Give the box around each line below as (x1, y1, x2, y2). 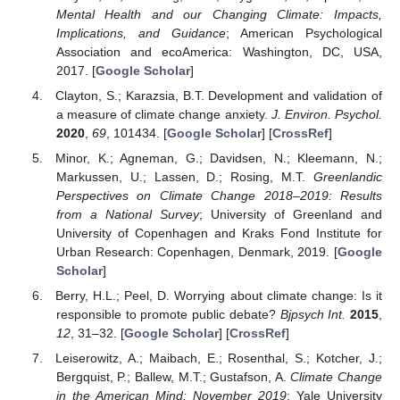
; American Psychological (225, 25, 383, 40)
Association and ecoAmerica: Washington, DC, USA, (55, 44, 382, 59)
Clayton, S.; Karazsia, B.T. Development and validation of (55, 88, 382, 104)
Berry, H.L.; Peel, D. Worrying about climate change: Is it (55, 288, 382, 304)
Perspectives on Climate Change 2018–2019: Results (55, 188, 382, 204)
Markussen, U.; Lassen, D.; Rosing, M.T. (55, 170, 313, 185)
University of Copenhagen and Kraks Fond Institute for (55, 226, 382, 241)
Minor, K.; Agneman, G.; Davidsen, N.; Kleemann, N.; (55, 151, 382, 166)
